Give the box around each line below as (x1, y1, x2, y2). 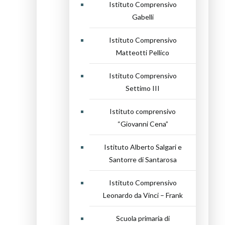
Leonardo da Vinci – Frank (102, 191, 183, 199)
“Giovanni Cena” (117, 120, 168, 128)
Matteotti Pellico (116, 48, 169, 57)
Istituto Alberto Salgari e (103, 143, 182, 151)
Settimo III (126, 84, 160, 92)
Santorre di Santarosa (108, 155, 177, 164)
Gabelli (132, 13, 154, 21)
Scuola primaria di (116, 214, 170, 222)
